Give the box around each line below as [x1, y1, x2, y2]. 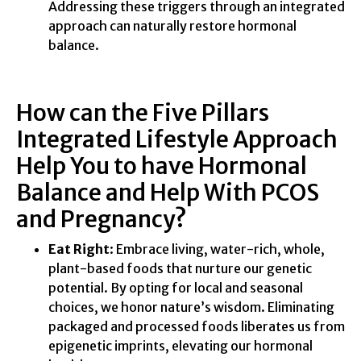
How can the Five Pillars [16, 98, 269, 127]
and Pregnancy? [16, 204, 187, 234]
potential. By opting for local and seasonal [48, 279, 303, 296]
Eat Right [48, 240, 110, 257]
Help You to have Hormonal [16, 151, 307, 180]
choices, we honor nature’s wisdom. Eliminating [48, 298, 334, 315]
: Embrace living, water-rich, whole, [110, 240, 325, 257]
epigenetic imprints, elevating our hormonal [48, 337, 313, 354]
